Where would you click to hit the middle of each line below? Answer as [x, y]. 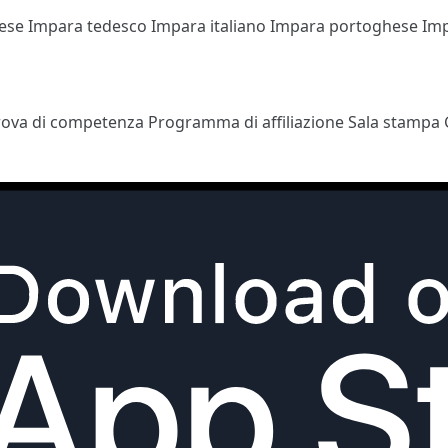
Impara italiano [210, 25]
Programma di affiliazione [248, 121]
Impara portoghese [346, 25]
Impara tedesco [89, 25]
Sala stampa [396, 121]
